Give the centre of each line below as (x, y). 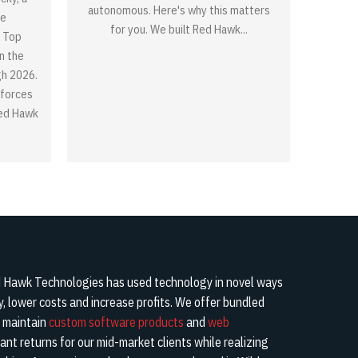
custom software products (116, 322)
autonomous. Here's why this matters (179, 10)
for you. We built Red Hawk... (179, 29)
